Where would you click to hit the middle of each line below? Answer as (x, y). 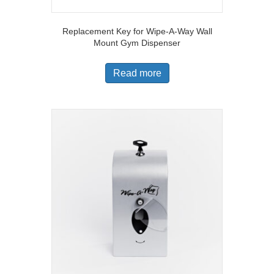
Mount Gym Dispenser (137, 43)
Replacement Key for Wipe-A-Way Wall (137, 31)
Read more (137, 73)
